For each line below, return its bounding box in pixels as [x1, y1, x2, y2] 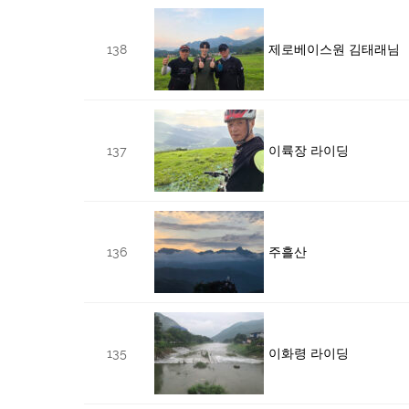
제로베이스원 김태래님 [268, 41, 400, 57]
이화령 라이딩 [268, 345, 349, 361]
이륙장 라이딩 [268, 142, 349, 158]
